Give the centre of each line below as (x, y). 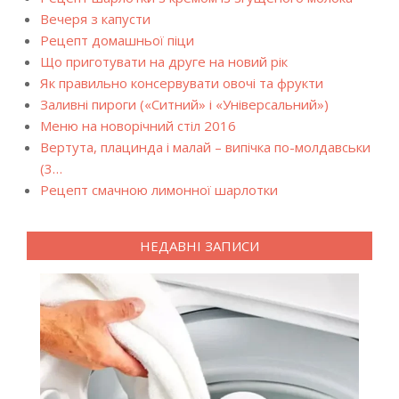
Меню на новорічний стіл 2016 (138, 126)
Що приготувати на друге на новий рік (164, 61)
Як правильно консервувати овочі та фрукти (182, 83)
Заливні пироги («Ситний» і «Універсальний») (184, 104)
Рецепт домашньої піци (117, 40)
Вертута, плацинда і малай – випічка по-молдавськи (205, 147)
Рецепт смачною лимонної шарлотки (159, 190)
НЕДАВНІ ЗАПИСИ (199, 246)
